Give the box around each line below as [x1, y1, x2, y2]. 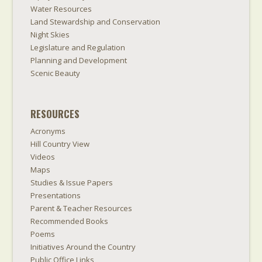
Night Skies [30, 29, 70, 40]
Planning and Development [30, 55, 127, 66]
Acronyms [30, 126, 66, 137]
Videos [30, 151, 56, 163]
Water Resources [30, 4, 92, 15]
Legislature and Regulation [30, 42, 126, 53]
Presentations [30, 190, 81, 201]
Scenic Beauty [30, 68, 81, 79]
